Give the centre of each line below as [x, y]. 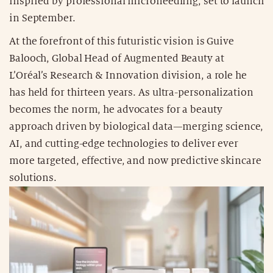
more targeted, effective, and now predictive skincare [135, 161]
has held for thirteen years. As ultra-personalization [131, 92]
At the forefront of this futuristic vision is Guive [122, 41]
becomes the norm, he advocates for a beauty [116, 109]
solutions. [33, 178]
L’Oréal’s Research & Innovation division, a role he [128, 75]
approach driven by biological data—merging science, [136, 126]
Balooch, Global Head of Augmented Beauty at [117, 58]
